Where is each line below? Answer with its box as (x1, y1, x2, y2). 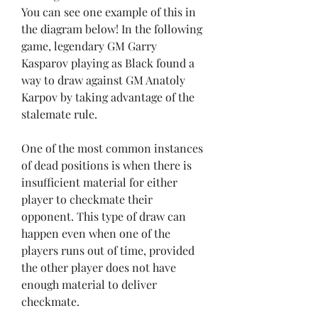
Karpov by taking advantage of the (21, 89, 194, 105)
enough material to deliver (21, 277, 157, 292)
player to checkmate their (21, 192, 153, 207)
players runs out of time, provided (21, 243, 194, 258)
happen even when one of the (21, 226, 170, 241)
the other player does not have (21, 260, 176, 275)
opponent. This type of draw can (21, 209, 186, 224)
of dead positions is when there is (21, 158, 192, 173)
